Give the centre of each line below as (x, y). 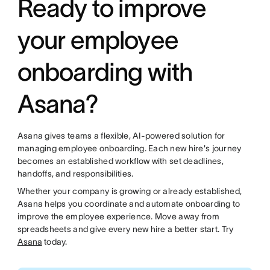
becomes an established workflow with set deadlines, (120, 161)
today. (55, 242)
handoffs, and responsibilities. (75, 174)
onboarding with (105, 72)
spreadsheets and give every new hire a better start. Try (125, 229)
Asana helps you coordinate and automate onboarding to (129, 204)
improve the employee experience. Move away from (118, 217)
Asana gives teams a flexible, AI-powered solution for (121, 136)
